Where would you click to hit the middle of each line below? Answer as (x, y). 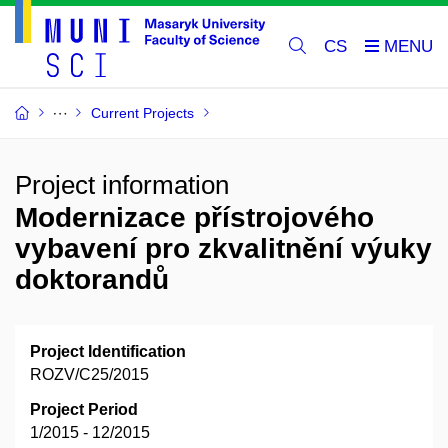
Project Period (84, 410)
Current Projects (142, 113)
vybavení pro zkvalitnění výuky (223, 249)
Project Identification (108, 352)
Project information (122, 185)
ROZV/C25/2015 (89, 375)
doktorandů (92, 280)
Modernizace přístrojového (194, 218)
